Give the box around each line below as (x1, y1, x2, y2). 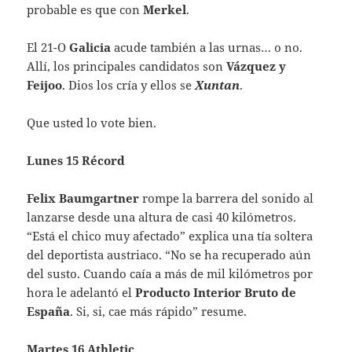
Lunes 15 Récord (27, 152, 126, 169)
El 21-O (27, 39, 70, 56)
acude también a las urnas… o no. (111, 39, 303, 56)
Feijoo (27, 77, 63, 93)
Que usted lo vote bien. (27, 115, 157, 131)
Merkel (143, 2, 187, 18)
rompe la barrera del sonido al (139, 190, 314, 207)
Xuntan (195, 77, 240, 93)
